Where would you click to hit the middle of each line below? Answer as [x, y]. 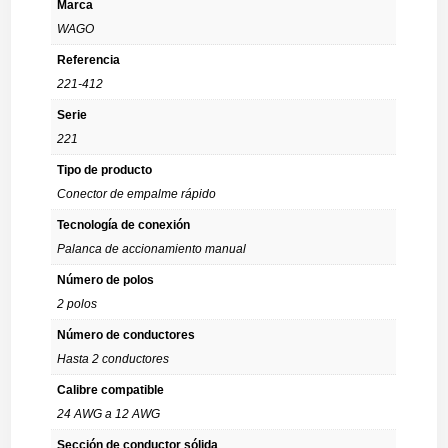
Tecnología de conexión [124, 225]
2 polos [77, 304]
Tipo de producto [105, 170]
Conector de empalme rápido [137, 194]
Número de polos [106, 280]
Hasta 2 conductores [113, 359]
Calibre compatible [111, 390]
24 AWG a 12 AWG [109, 414]
